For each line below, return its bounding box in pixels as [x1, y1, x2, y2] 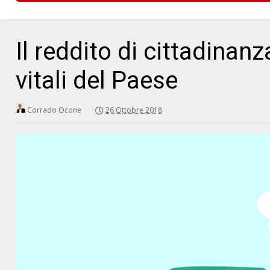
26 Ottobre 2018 [105, 105, 163, 115]
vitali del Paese [16, 66, 178, 95]
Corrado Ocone [27, 105, 82, 115]
